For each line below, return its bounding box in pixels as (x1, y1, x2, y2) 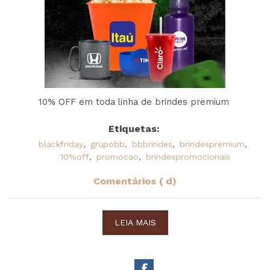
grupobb (90, 139, 125, 149)
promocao (96, 151, 139, 162)
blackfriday (38, 139, 83, 149)
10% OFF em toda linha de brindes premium (38, 96, 232, 107)
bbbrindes (131, 139, 172, 149)
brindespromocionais (145, 151, 230, 162)
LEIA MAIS (114, 217, 156, 227)
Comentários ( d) (93, 175, 177, 187)
